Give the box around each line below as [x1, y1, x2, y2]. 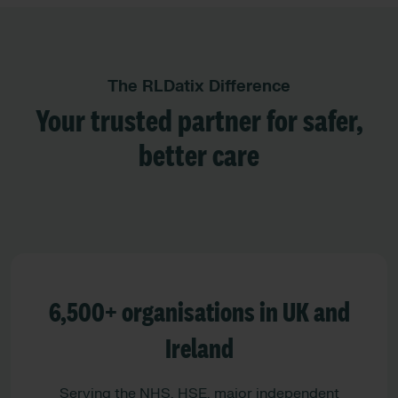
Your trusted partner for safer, [35, 106, 363, 139]
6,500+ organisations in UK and [48, 298, 350, 328]
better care [139, 140, 259, 173]
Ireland [164, 335, 234, 364]
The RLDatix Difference [107, 76, 291, 97]
